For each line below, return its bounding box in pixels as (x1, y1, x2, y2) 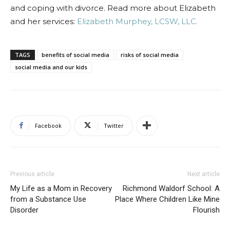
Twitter (104, 121, 124, 129)
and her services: (10, 16, 77, 26)
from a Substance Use (10, 194, 86, 204)
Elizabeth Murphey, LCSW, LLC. (77, 16, 198, 26)
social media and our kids (15, 63, 87, 71)
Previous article (10, 170, 54, 178)
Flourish (193, 205, 220, 215)
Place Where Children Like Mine (115, 194, 220, 204)
